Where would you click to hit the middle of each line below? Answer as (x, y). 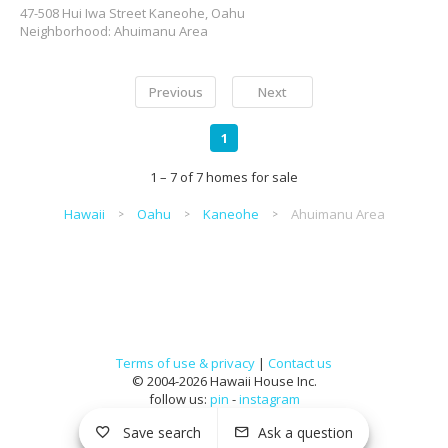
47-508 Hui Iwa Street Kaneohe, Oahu (132, 13)
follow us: (179, 399)
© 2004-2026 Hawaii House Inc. (224, 381)
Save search (162, 432)
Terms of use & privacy (185, 363)
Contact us (300, 363)
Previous (175, 92)
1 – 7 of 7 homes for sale (224, 177)
